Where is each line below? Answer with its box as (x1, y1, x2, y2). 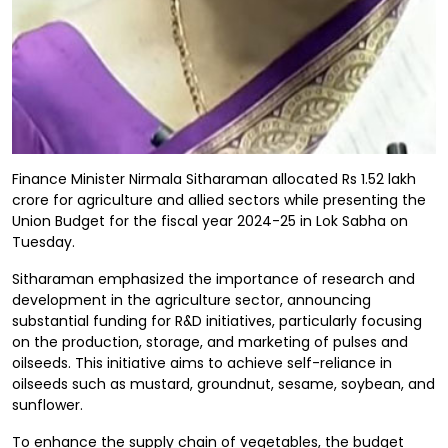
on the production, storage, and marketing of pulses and (12, 332, 408, 352)
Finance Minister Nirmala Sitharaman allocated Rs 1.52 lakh (12, 169, 416, 189)
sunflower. (12, 395, 83, 415)
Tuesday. (12, 232, 75, 252)
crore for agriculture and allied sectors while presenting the (12, 190, 426, 210)
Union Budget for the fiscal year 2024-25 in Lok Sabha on (12, 211, 408, 231)
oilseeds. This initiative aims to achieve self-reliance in (12, 353, 392, 373)
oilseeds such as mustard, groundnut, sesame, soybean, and (12, 374, 435, 394)
